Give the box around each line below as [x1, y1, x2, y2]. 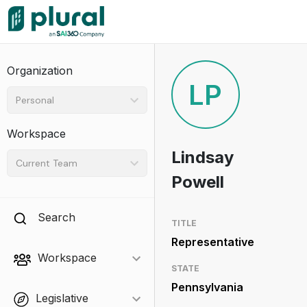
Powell [171, 172, 224, 192]
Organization [7, 64, 73, 77]
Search [38, 210, 75, 224]
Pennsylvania [171, 280, 243, 294]
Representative [171, 235, 254, 249]
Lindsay [171, 147, 234, 167]
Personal [16, 93, 54, 106]
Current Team [16, 156, 77, 169]
